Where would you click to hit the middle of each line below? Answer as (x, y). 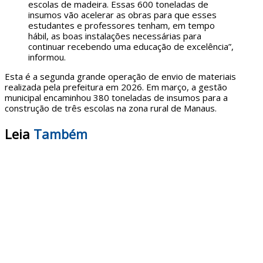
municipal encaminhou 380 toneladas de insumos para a (116, 98)
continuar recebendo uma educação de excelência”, (131, 47)
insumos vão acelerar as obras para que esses (122, 15)
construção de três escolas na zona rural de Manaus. (111, 108)
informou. (47, 57)
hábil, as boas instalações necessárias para (115, 36)
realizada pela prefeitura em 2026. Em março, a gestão (116, 87)
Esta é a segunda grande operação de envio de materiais (120, 77)
